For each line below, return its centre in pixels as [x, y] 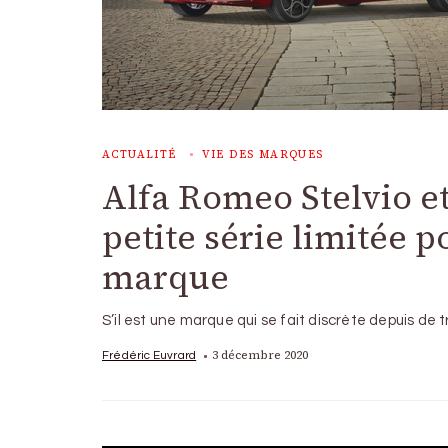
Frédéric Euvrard [149, 355]
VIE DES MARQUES [262, 154]
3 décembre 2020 [260, 355]
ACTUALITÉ [139, 154]
